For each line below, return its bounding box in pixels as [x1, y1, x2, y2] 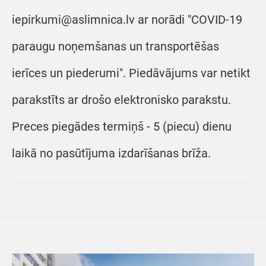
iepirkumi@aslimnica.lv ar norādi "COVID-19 [12, 12, 242, 27]
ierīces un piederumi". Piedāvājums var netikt [12, 66, 251, 80]
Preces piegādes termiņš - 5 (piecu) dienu [12, 119, 232, 134]
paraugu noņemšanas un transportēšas [12, 39, 219, 53]
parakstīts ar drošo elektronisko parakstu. [12, 93, 231, 107]
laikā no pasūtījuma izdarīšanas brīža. [12, 146, 211, 160]
